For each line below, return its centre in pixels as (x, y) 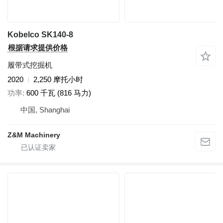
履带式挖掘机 (30, 65)
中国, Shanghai (45, 110)
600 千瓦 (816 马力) (59, 93)
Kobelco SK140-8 (40, 35)
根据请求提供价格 (38, 48)
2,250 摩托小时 (58, 80)
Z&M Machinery (34, 135)
